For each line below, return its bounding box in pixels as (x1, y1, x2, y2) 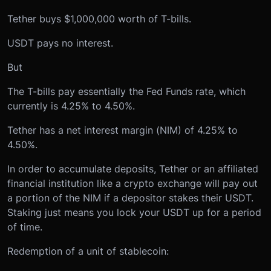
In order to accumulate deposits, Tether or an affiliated (7, 163, 258, 175)
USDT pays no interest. (7, 37, 113, 50)
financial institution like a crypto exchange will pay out (7, 177, 258, 190)
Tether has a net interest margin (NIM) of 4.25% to (7, 124, 238, 137)
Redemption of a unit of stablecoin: (7, 245, 169, 258)
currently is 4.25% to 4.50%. (7, 100, 135, 113)
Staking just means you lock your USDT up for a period (7, 206, 261, 219)
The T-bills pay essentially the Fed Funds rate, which (7, 85, 246, 98)
